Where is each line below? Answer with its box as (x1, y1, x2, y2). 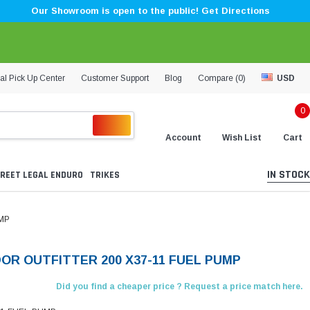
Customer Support (81, 73, 149, 83)
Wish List (222, 132, 262, 143)
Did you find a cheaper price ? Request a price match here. (55, 282, 303, 292)
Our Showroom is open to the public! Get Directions (30, 6, 270, 16)
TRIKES (90, 169, 120, 182)
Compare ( (198, 73, 238, 83)
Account (165, 132, 201, 143)
